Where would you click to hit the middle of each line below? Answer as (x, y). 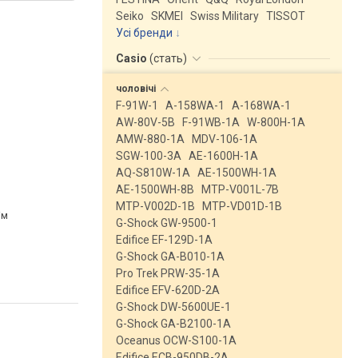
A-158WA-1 (195, 105)
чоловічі (137, 89)
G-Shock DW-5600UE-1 (173, 307)
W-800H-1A (276, 122)
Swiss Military (225, 16)
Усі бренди (144, 33)
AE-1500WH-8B (155, 189)
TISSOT (286, 16)
